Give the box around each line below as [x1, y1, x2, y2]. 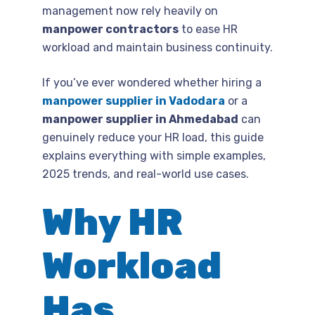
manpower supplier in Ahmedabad [42, 112, 238, 126]
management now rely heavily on [42, 4, 218, 18]
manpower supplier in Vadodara [42, 94, 225, 108]
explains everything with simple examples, [42, 148, 266, 162]
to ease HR [179, 22, 238, 36]
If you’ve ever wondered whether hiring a [42, 75, 262, 89]
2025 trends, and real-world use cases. [42, 167, 249, 181]
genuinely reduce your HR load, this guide [42, 130, 264, 144]
